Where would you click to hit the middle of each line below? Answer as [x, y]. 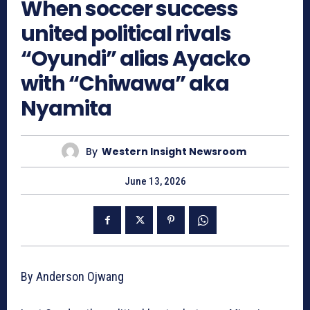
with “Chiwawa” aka [125, 84]
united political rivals [126, 34]
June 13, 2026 [155, 182]
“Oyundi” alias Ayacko [135, 59]
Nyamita [66, 109]
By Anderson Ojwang [72, 277]
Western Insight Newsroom [174, 151]
